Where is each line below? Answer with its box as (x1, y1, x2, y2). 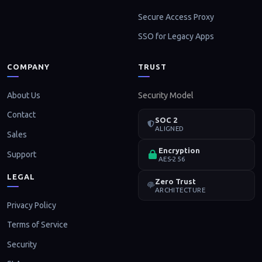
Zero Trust (154, 177, 196, 185)
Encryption (158, 146, 200, 155)
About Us (7, 90, 40, 100)
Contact (7, 110, 36, 120)
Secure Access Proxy (138, 12, 214, 22)
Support (7, 149, 36, 159)
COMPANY (7, 62, 50, 71)
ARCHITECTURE (154, 185, 206, 194)
